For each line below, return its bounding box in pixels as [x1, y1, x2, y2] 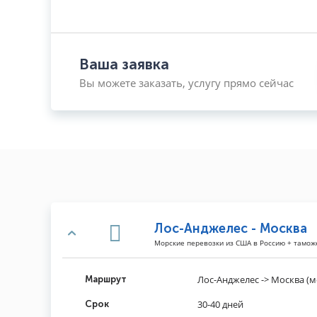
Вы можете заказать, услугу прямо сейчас [79, 75, 294, 90]
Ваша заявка [79, 54, 169, 73]
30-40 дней [197, 298, 243, 311]
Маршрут [85, 273, 127, 284]
